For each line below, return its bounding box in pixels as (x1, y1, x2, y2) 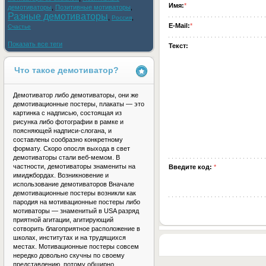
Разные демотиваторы (8, 11, 108, 21)
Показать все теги (8, 40, 62, 47)
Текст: (169, 42, 188, 50)
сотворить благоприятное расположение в (13, 225, 140, 232)
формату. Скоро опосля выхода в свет (13, 145, 130, 152)
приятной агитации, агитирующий (13, 216, 113, 223)
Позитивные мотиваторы (55, 4, 131, 11)
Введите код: (169, 163, 214, 171)
